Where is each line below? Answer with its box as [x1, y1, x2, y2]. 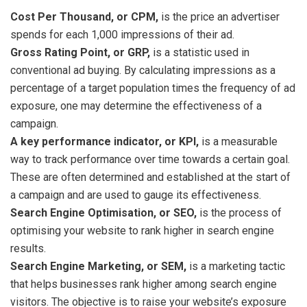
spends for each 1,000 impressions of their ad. [10, 27, 234, 41]
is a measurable [199, 134, 278, 148]
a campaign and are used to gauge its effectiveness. [10, 188, 261, 201]
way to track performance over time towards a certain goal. [10, 152, 290, 166]
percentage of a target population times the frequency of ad [10, 81, 295, 95]
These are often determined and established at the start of [10, 170, 291, 184]
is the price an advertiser [158, 10, 280, 23]
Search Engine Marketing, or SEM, [10, 259, 186, 273]
